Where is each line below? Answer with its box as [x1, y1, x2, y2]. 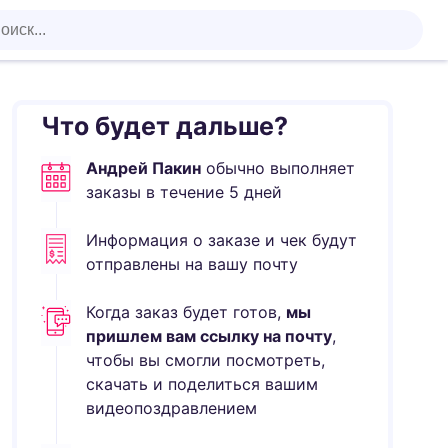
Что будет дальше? [41, 111, 289, 141]
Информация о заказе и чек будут [86, 230, 358, 250]
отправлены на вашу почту [86, 254, 299, 274]
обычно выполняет [201, 158, 356, 178]
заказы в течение [86, 182, 230, 202]
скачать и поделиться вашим [86, 374, 319, 394]
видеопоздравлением [86, 398, 258, 418]
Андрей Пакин [86, 158, 202, 178]
